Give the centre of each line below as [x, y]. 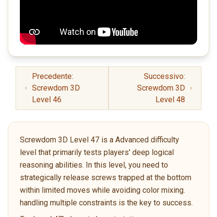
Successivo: [165, 76]
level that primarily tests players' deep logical [97, 152]
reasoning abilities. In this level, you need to [94, 165]
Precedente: [52, 76]
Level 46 [46, 99]
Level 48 [170, 99]
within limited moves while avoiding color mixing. [102, 190]
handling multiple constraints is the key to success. [106, 202]
